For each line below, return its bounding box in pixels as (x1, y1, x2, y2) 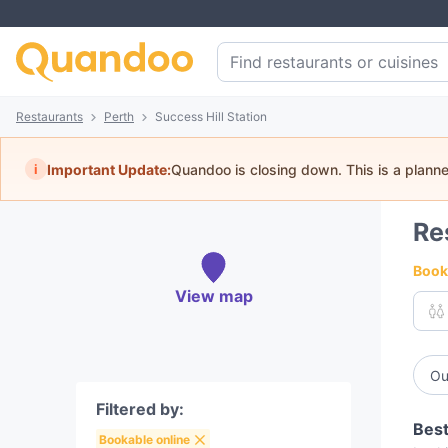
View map (174, 286, 253, 306)
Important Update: (47, 160, 171, 178)
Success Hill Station (155, 109, 267, 124)
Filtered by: (96, 399, 184, 419)
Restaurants (16, 109, 83, 124)
